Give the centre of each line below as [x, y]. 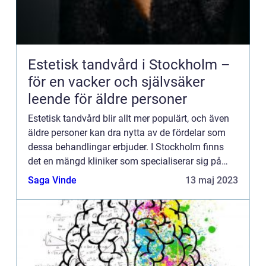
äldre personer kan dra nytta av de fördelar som [127, 133]
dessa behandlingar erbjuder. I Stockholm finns [126, 147]
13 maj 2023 [212, 180]
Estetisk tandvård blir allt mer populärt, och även [129, 118]
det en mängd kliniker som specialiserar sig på [125, 161]
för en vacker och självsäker [116, 82]
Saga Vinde [52, 180]
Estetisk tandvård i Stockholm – [129, 65]
